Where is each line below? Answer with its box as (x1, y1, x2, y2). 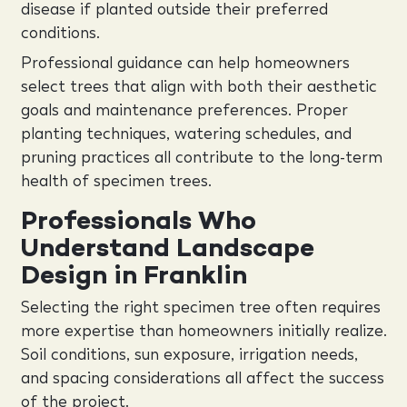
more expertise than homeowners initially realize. (20, 320, 387, 341)
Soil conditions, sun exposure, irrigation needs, (20, 343, 358, 364)
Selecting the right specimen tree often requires (20, 296, 381, 317)
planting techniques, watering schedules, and (20, 124, 352, 144)
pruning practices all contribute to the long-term (20, 147, 382, 167)
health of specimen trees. (20, 171, 212, 191)
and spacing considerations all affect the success (20, 367, 384, 388)
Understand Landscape (20, 232, 314, 263)
